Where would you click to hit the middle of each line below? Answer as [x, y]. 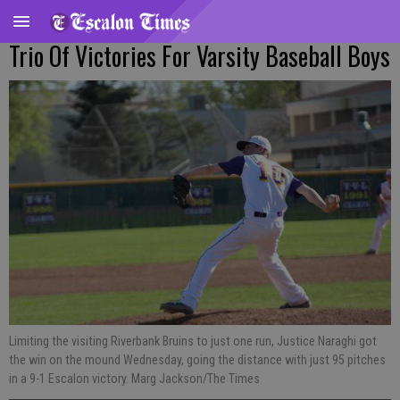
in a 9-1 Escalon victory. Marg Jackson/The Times [134, 378]
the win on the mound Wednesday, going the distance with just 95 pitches [197, 359]
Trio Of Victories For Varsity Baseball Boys [200, 56]
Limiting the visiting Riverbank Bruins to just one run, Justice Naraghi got [193, 341]
